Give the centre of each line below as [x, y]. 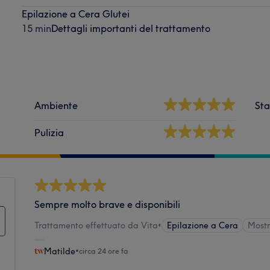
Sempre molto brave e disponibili [108, 204]
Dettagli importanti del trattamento [130, 28]
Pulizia [49, 132]
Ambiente [56, 105]
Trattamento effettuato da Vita [96, 225]
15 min [36, 28]
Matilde [60, 251]
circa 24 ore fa [104, 251]
